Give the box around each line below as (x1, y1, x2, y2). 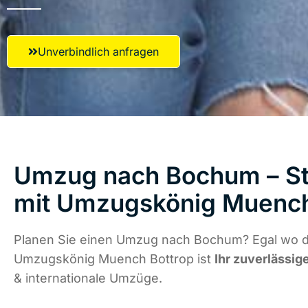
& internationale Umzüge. (14, 271, 162, 286)
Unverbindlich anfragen (38, 45, 159, 58)
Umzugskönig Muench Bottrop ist (14, 252, 214, 267)
